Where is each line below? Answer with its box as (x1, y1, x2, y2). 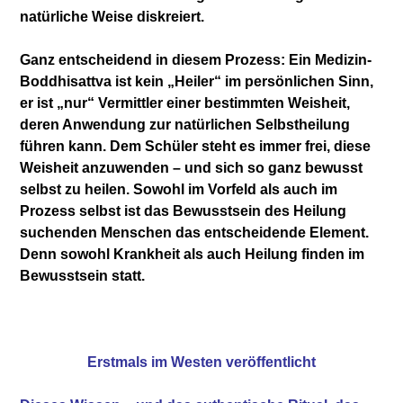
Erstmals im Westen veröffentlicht (87, 354, 316, 370)
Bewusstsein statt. (20, 267, 146, 283)
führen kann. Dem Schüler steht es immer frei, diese (20, 138, 372, 154)
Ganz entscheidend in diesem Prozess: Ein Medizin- (20, 51, 372, 67)
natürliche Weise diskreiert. (20, 8, 205, 24)
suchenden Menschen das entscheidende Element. (20, 224, 370, 240)
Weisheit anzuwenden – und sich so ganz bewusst (20, 159, 363, 175)
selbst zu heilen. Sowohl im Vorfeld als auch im (20, 181, 338, 197)
